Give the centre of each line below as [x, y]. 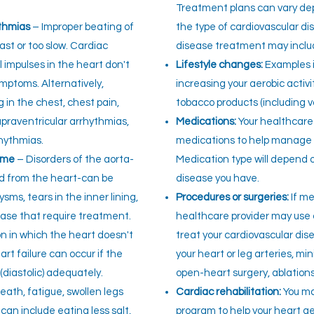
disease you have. [218, 178]
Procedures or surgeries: [232, 197]
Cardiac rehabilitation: [228, 292]
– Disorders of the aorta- [74, 159]
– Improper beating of [82, 27]
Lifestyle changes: [219, 65]
